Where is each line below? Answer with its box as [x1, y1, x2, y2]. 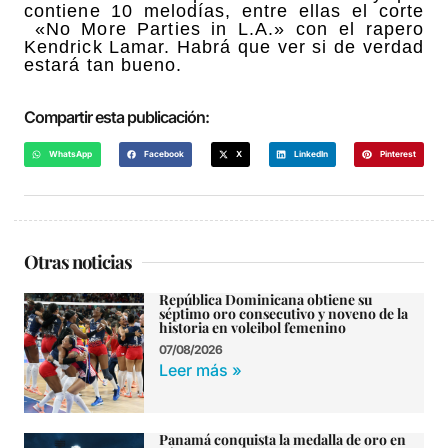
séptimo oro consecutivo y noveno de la [159, 304, 408, 324]
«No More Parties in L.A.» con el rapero [24, 18, 424, 39]
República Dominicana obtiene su [159, 290, 372, 310]
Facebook [144, 148, 185, 159]
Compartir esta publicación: [24, 106, 209, 127]
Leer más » [159, 360, 242, 381]
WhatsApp [49, 148, 93, 159]
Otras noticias [24, 249, 132, 275]
